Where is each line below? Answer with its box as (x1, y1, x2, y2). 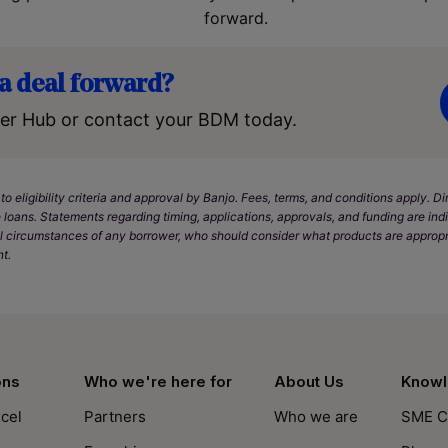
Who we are (274, 407, 359, 427)
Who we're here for (83, 372, 232, 392)
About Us (274, 372, 345, 392)
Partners (83, 407, 146, 427)
